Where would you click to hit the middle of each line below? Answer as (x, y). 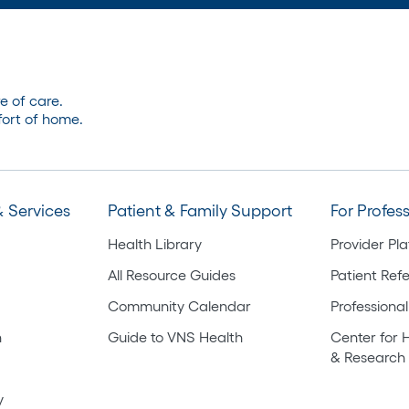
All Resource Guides (172, 274)
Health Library (155, 243)
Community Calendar (180, 305)
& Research (367, 357)
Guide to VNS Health (176, 336)
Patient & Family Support (200, 210)
